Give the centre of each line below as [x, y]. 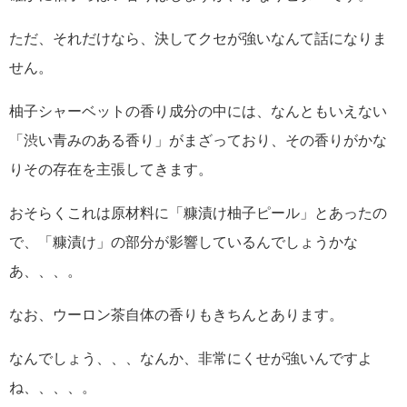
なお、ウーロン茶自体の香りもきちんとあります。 [176, 315]
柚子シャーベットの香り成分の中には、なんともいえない [198, 111]
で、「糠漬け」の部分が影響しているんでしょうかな [184, 242]
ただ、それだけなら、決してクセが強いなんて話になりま [198, 39]
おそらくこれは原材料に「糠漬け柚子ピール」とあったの [198, 213]
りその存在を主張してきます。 [111, 169]
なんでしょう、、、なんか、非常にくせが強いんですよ [191, 358]
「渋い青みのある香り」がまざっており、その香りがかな [198, 140]
